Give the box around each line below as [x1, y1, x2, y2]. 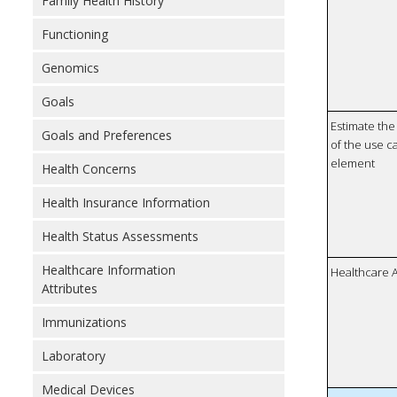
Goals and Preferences [42, 127, 172, 144]
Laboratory [42, 347, 105, 364]
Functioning [42, 26, 108, 43]
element [331, 155, 376, 172]
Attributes [42, 280, 97, 297]
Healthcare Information [42, 261, 175, 278]
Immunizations [42, 314, 127, 331]
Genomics [42, 59, 99, 76]
